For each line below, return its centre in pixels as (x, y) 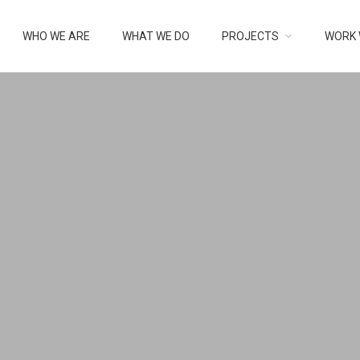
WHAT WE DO (155, 36)
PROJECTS (250, 36)
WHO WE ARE (56, 36)
